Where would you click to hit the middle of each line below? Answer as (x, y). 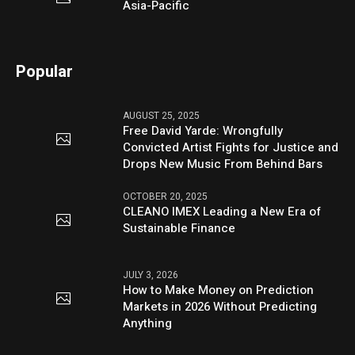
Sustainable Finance (179, 229)
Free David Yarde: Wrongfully (203, 131)
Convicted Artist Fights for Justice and (231, 148)
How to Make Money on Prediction (219, 290)
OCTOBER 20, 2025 (166, 197)
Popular (45, 72)
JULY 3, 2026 (151, 275)
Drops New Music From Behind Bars (223, 164)
